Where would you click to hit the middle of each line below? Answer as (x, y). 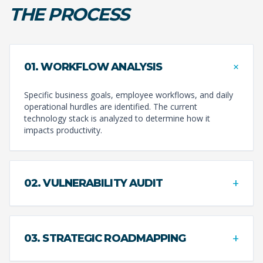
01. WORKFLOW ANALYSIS (93, 67)
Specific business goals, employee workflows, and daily (129, 95)
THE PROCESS (69, 14)
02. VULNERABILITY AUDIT (94, 183)
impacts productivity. (63, 130)
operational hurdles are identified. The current (111, 106)
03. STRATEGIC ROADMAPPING (105, 238)
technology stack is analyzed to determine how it (117, 118)
